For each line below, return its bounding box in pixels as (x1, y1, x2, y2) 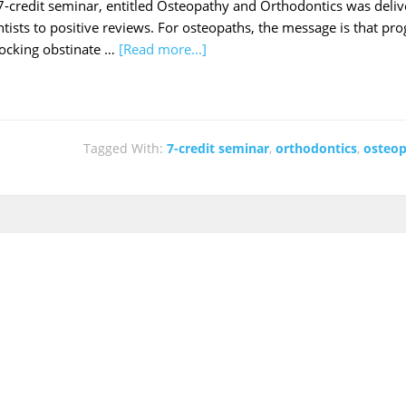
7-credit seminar (167, 140, 269, 157)
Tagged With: (83, 140, 167, 157)
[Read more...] (119, 40, 207, 58)
